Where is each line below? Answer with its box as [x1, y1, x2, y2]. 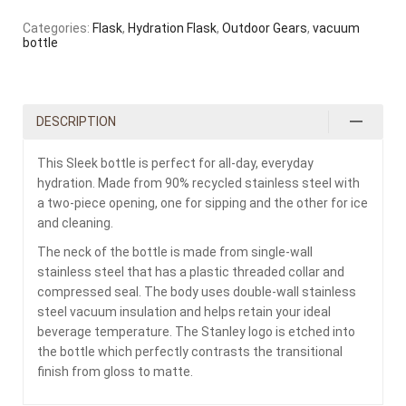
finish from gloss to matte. [37, 363, 193, 379]
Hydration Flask [128, 20, 217, 35]
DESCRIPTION [36, 113, 116, 129]
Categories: [23, 20, 92, 35]
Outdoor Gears [222, 20, 307, 35]
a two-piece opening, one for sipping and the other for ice [37, 195, 368, 210]
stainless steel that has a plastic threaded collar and [37, 264, 344, 279]
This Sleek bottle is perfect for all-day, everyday [37, 155, 314, 170]
